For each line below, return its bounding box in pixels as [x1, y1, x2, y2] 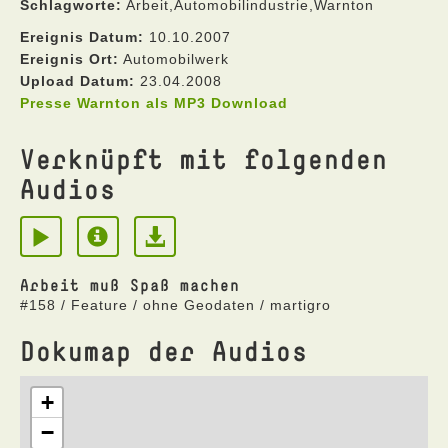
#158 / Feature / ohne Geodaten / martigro [20, 297, 331, 313]
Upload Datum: [20, 73, 135, 89]
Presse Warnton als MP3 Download [20, 95, 288, 111]
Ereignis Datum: [20, 29, 144, 45]
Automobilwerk [119, 51, 229, 67]
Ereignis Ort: [20, 51, 119, 67]
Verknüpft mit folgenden [20, 142, 388, 175]
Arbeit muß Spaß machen [20, 275, 240, 295]
